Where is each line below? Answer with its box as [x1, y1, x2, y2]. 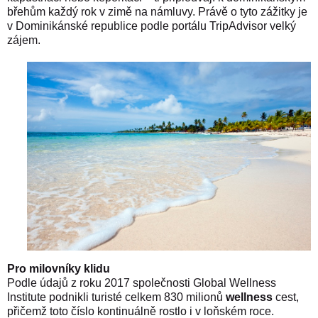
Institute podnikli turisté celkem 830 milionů [7, 290, 226, 303]
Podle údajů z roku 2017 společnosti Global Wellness [7, 276, 276, 289]
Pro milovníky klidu [7, 262, 110, 275]
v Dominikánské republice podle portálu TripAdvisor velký [7, 19, 296, 32]
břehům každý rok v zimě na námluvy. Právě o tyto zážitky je [7, 5, 307, 18]
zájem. [7, 33, 40, 46]
